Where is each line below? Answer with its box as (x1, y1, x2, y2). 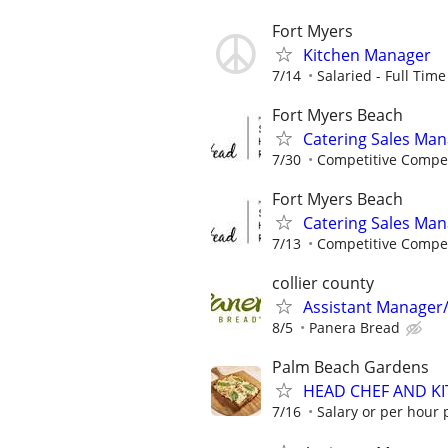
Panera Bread (309, 318, 400, 338)
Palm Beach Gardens (272, 356, 429, 379)
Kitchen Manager (303, 43, 431, 66)
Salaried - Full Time (317, 65, 446, 85)
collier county (272, 272, 374, 295)
